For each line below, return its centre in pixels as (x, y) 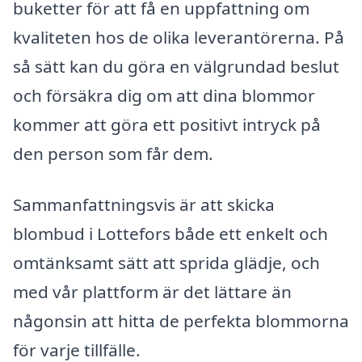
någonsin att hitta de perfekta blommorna (181, 321)
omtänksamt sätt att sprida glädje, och (166, 263)
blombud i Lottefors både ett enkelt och (170, 234)
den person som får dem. (113, 153)
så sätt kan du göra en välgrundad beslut (176, 66)
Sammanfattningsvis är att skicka (144, 205)
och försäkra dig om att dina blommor (164, 95)
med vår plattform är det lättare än (152, 292)
